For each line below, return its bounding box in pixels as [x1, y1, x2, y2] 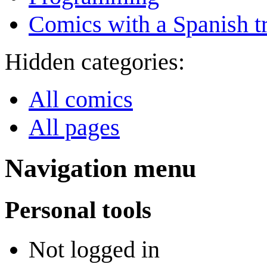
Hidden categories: [5, 48, 185, 76]
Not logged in [29, 235, 160, 263]
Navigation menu [5, 154, 196, 184]
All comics [29, 86, 133, 113]
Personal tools [5, 196, 151, 224]
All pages [29, 114, 120, 141]
